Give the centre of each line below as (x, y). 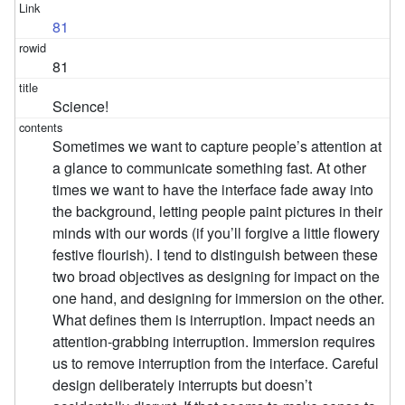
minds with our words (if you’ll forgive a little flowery (217, 232)
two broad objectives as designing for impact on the (217, 276)
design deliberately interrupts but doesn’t (183, 384)
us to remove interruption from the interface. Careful (216, 363)
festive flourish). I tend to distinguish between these (216, 254)
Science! (81, 106)
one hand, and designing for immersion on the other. (219, 297)
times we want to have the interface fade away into (213, 189)
